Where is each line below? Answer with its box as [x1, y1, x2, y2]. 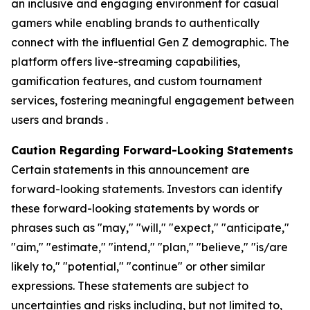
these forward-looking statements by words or [11, 201, 259, 215]
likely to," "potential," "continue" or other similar [11, 259, 265, 273]
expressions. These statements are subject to [11, 279, 248, 293]
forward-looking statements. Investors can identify [11, 182, 282, 196]
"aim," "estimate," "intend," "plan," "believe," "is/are [11, 240, 288, 254]
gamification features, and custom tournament [11, 74, 262, 88]
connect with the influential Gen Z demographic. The [11, 35, 289, 49]
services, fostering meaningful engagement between [11, 93, 294, 107]
